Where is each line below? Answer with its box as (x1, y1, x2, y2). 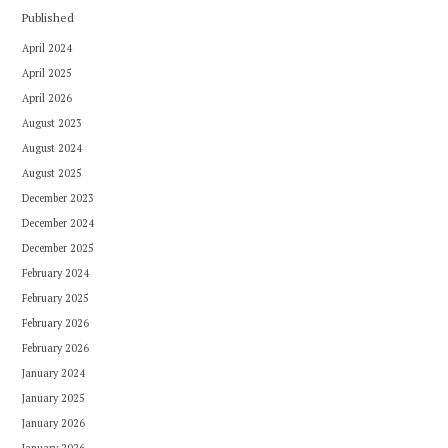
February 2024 (21, 265, 89, 280)
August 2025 (21, 165, 82, 180)
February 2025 (21, 290, 89, 305)
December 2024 (21, 215, 94, 230)
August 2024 (21, 140, 82, 155)
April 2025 (21, 65, 72, 80)
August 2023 (21, 115, 82, 130)
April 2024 (21, 40, 72, 55)
